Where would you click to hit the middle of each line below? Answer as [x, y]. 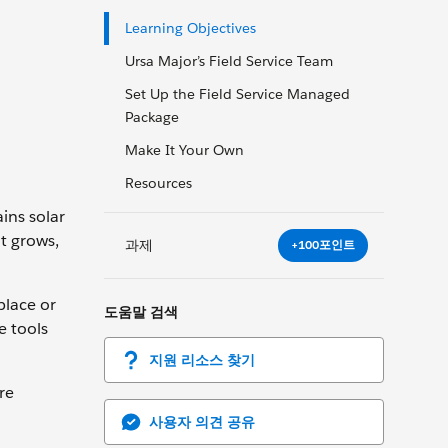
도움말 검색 [141, 311]
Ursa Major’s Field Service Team [229, 61]
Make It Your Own [184, 150]
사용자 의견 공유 [202, 421]
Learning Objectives [190, 28]
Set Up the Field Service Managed [237, 94]
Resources [158, 183]
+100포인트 [323, 245]
